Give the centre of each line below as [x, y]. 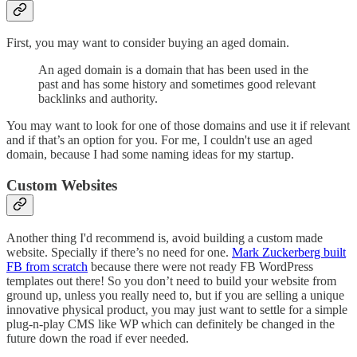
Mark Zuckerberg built [289, 252]
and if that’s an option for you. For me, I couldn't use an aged [159, 140]
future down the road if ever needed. [98, 338]
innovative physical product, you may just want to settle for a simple [177, 309]
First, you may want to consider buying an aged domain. [148, 43]
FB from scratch [47, 266]
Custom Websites [62, 186]
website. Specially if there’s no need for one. [119, 252]
